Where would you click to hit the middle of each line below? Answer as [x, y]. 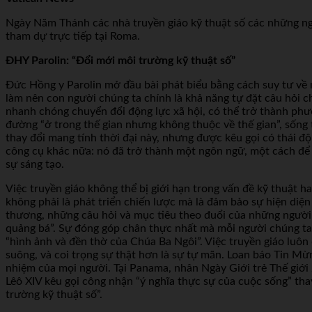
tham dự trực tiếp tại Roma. [73, 36]
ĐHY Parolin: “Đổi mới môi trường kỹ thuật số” [120, 60]
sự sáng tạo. [35, 164]
